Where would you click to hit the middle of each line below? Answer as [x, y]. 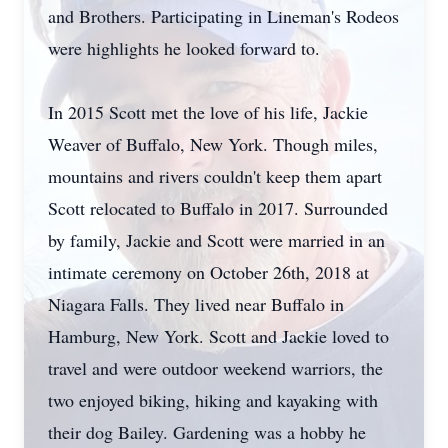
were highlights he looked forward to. [184, 48]
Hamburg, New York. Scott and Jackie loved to [218, 336]
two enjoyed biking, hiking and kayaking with [213, 400]
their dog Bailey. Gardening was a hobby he [207, 432]
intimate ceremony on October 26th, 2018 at [208, 272]
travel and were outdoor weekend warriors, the [215, 368]
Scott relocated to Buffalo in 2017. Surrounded [218, 208]
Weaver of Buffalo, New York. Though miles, [213, 144]
